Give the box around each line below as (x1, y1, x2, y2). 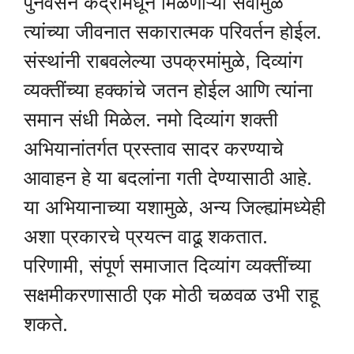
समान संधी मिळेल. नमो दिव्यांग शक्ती (24, 108, 278, 131)
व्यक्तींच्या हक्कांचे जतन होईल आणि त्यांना (24, 79, 313, 102)
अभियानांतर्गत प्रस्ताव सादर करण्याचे (24, 137, 284, 160)
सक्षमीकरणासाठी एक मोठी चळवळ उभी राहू (24, 284, 318, 307)
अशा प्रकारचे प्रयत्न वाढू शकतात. (24, 225, 268, 248)
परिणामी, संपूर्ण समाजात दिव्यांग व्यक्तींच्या (24, 254, 311, 277)
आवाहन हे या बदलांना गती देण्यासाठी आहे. (24, 167, 312, 190)
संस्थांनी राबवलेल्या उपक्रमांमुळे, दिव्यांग (24, 50, 303, 73)
